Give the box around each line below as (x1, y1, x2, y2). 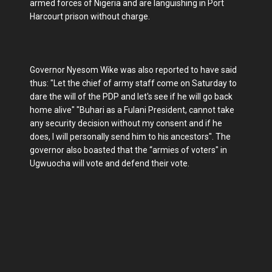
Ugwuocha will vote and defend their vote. (30, 158, 189, 168)
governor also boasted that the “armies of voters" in (30, 145, 227, 155)
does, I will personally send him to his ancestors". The (30, 132, 231, 141)
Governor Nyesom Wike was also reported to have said (30, 65, 237, 75)
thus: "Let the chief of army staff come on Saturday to (30, 78, 237, 88)
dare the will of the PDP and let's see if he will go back (30, 92, 233, 101)
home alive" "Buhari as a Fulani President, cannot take (30, 105, 234, 115)
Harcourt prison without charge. (30, 12, 150, 21)
